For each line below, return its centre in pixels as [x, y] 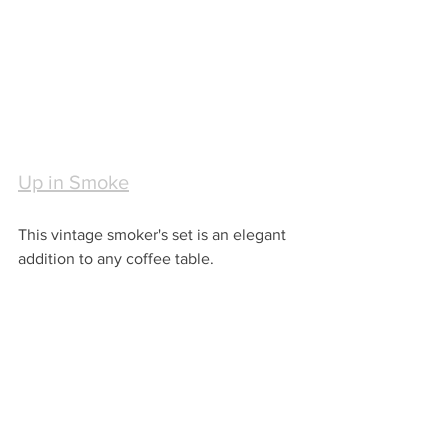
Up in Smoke [73, 182]
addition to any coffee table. [116, 259]
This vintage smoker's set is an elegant [154, 235]
